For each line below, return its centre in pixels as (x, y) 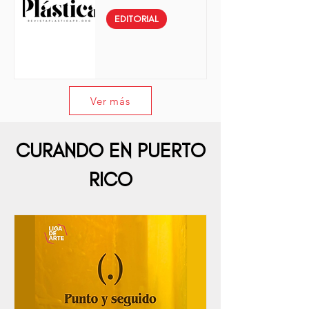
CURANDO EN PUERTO (110, 151)
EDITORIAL (137, 19)
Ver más (110, 101)
